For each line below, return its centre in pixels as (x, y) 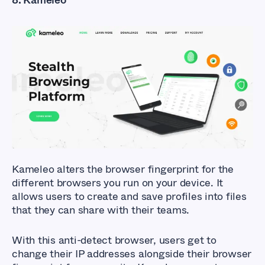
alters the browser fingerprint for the (144, 169)
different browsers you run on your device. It (118, 182)
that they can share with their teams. (102, 210)
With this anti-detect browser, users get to (114, 240)
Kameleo (33, 169)
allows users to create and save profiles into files (129, 196)
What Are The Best (118, 66)
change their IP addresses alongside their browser (132, 253)
